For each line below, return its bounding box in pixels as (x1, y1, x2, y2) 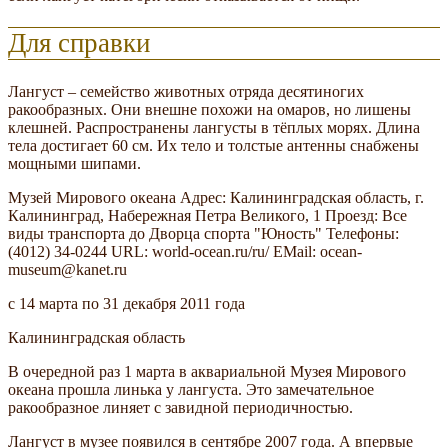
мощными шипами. (8, 154, 141, 172)
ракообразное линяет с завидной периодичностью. (8, 398, 353, 416)
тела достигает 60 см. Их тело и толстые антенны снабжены (8, 136, 419, 154)
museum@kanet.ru (8, 260, 127, 278)
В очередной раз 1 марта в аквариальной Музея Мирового (8, 362, 406, 380)
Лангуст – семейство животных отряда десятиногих (8, 82, 364, 100)
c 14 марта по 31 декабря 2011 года (8, 294, 245, 312)
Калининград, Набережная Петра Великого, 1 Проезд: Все (8, 206, 407, 224)
